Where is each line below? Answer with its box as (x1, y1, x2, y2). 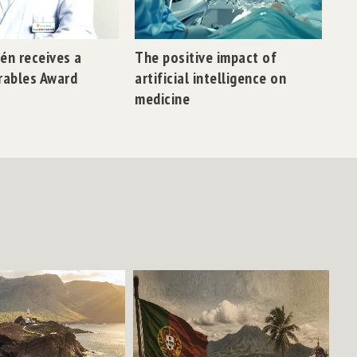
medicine (135, 88, 190, 109)
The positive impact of (135, 46, 277, 68)
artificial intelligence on (135, 67, 287, 88)
